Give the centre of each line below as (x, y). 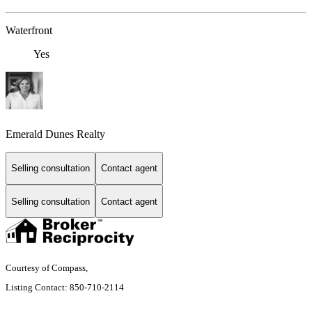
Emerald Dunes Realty (55, 134)
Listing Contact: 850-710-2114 (66, 287)
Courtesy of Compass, (48, 267)
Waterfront (29, 31)
